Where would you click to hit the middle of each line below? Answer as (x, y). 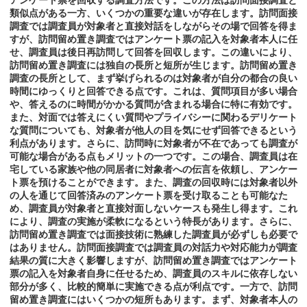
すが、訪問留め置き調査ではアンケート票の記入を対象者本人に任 (153, 39)
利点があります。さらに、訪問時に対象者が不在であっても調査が (153, 144)
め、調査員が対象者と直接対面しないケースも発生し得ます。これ (153, 209)
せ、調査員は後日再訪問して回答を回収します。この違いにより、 (153, 52)
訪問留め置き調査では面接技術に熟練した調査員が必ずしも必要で (153, 235)
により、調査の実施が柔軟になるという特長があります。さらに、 (153, 222)
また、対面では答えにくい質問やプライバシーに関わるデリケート (153, 118)
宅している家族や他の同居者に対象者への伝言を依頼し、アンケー (153, 170)
